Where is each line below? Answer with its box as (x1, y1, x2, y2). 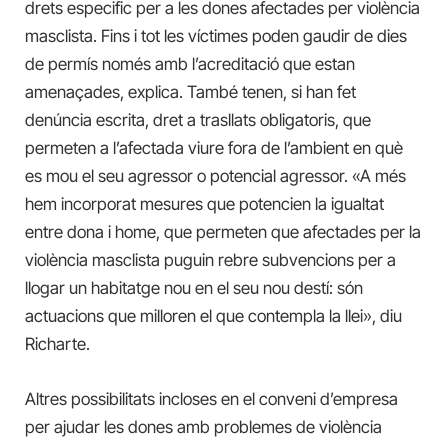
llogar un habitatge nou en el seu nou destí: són (25, 278, 363, 299)
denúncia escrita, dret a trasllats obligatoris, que (25, 110, 371, 131)
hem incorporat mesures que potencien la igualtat (25, 194, 384, 215)
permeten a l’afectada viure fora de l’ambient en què (25, 138, 403, 159)
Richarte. (25, 334, 90, 355)
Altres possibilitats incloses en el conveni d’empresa (25, 388, 398, 409)
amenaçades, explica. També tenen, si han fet (25, 82, 356, 103)
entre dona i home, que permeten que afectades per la (25, 222, 421, 243)
